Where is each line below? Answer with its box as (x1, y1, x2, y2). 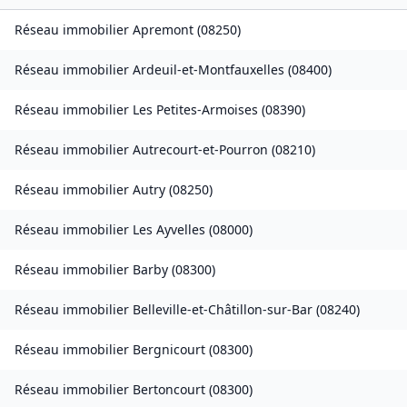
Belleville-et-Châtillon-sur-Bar (133, 301, 313, 319)
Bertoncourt (133, 381, 205, 399)
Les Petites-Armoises (133, 101, 258, 119)
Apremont (133, 21, 194, 39)
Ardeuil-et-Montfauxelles (133, 61, 284, 79)
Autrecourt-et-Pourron (133, 141, 268, 159)
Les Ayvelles (133, 221, 205, 239)
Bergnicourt (133, 341, 205, 359)
